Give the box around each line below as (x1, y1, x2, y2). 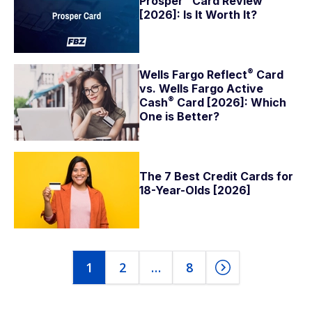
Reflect (207, 68, 247, 81)
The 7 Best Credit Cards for (139, 169, 293, 183)
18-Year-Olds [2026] (139, 183, 251, 197)
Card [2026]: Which (174, 95, 286, 109)
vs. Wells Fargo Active (139, 81, 263, 95)
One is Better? (139, 109, 219, 123)
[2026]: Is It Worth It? (139, 8, 257, 22)
